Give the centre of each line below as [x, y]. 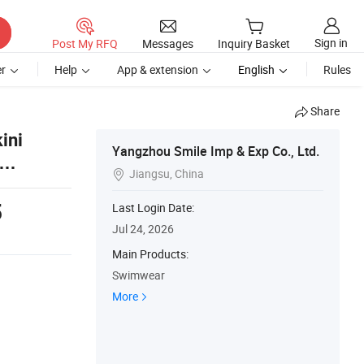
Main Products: [150, 254]
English [256, 70]
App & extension [158, 70]
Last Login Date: [153, 208]
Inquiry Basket [254, 44]
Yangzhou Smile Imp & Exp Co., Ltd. [216, 151]
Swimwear [139, 275]
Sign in [331, 43]
